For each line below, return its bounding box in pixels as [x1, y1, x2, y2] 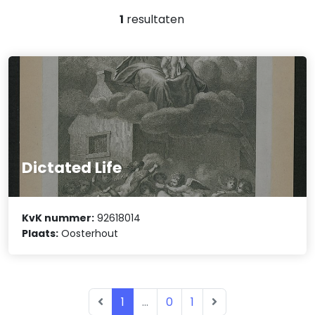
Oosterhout [58, 226, 119, 241]
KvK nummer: [22, 211, 95, 226]
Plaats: [22, 226, 59, 241]
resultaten [124, 11, 184, 27]
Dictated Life [22, 156, 122, 179]
